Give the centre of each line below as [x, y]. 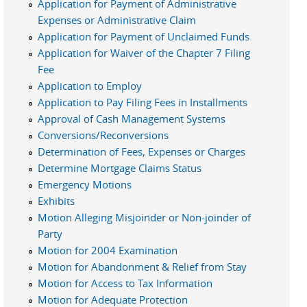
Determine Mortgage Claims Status [120, 168]
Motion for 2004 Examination [108, 250]
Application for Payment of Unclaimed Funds [144, 36]
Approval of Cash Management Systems [132, 118]
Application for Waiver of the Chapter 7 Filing [144, 52]
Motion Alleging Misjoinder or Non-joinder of [144, 217]
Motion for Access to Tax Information [125, 283]
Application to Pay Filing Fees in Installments [143, 102]
